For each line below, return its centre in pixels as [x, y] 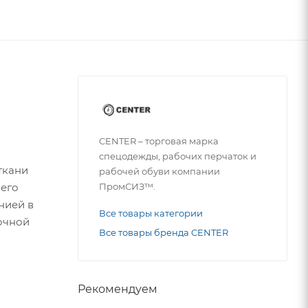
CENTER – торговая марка [159, 141]
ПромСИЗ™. [127, 186]
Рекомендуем [118, 289]
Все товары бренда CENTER [164, 232]
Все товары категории [151, 213]
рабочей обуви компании [159, 171]
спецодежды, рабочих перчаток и [178, 156]
